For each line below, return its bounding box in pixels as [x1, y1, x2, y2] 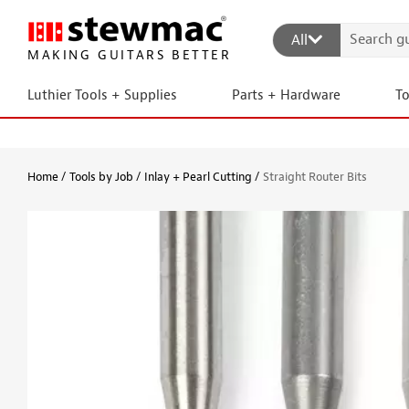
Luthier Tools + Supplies [27, 87, 177, 104]
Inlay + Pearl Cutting [144, 169, 252, 184]
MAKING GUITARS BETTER [27, 47, 229, 64]
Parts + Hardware [231, 87, 341, 104]
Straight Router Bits [263, 169, 367, 184]
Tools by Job [69, 169, 133, 184]
